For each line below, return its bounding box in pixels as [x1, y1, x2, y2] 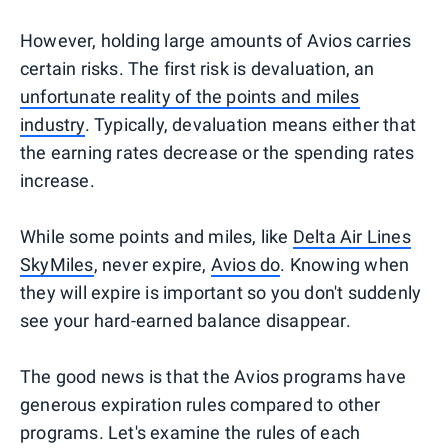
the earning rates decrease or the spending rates [20, 141, 415, 163]
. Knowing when [280, 253, 410, 275]
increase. [20, 169, 95, 191]
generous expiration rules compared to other [20, 393, 381, 415]
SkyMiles [20, 253, 94, 275]
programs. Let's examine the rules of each [20, 421, 361, 443]
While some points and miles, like [20, 225, 293, 247]
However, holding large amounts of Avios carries [20, 29, 412, 51]
